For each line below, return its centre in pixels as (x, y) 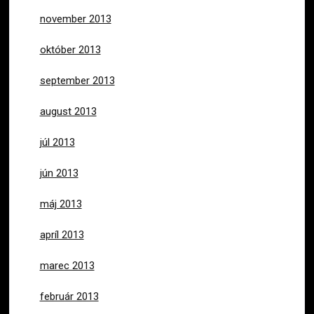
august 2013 (68, 111)
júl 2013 (57, 142)
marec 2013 (67, 265)
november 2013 (75, 19)
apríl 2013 (62, 234)
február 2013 (69, 296)
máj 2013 (61, 204)
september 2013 (77, 80)
